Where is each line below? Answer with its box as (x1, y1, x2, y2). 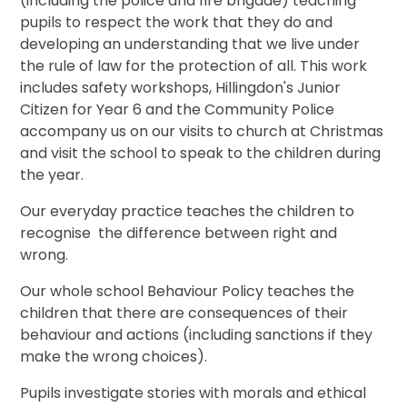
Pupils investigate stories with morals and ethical (20, 382, 367, 403)
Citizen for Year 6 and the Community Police (20, 98, 335, 120)
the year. (20, 164, 84, 185)
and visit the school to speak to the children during (20, 142, 382, 164)
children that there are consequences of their (20, 302, 349, 323)
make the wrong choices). (20, 345, 208, 367)
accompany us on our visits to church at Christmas (20, 120, 384, 142)
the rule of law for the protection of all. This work (20, 55, 368, 76)
